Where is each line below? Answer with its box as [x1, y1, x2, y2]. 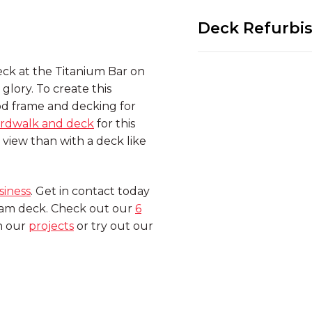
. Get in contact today [31, 185, 150, 198]
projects [29, 219, 74, 233]
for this [94, 117, 135, 131]
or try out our [74, 219, 153, 233]
